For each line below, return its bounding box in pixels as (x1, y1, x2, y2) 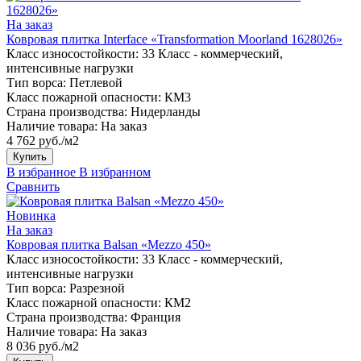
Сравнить (6, 179, 60, 193)
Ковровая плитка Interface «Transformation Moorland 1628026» (6, 31, 342, 46)
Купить (13, 150, 47, 163)
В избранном (79, 164, 151, 179)
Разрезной (69, 280, 125, 295)
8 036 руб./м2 (6, 338, 79, 353)
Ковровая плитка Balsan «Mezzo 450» (6, 237, 211, 251)
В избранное (6, 164, 76, 179)
